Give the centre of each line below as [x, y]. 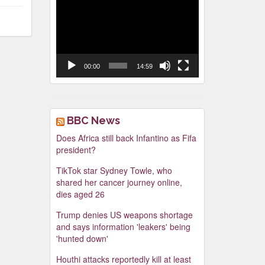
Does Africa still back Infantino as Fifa [126, 138]
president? [76, 150]
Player [67, 15]
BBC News [93, 121]
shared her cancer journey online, [119, 182]
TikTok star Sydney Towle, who [114, 171]
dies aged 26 [80, 194]
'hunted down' [82, 239]
